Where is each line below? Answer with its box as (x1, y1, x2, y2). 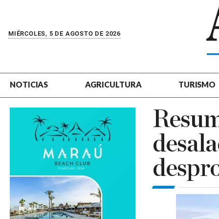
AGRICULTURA (85, 80, 142, 89)
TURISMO (178, 80, 216, 89)
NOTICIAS (10, 80, 48, 89)
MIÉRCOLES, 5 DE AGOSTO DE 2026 (8, 29, 121, 37)
